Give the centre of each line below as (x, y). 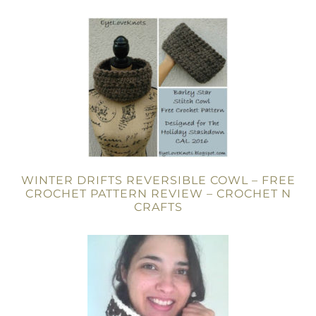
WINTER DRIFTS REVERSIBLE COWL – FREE (158, 180)
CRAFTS (158, 207)
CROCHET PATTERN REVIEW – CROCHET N (158, 194)
